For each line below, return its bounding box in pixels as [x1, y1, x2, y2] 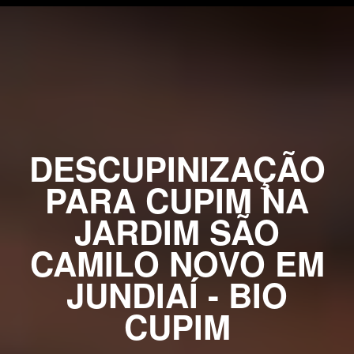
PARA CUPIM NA [45, 176, 309, 224]
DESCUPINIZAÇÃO [28, 145, 326, 192]
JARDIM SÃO [74, 208, 280, 255]
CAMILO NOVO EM [29, 239, 325, 287]
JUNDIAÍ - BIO [66, 271, 288, 318]
